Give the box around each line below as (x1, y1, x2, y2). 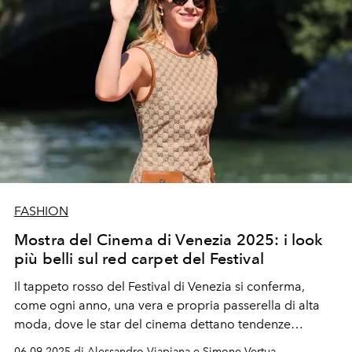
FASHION (14, 203, 68, 218)
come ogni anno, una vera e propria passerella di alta (14, 297, 320, 313)
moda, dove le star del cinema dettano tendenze (14, 316, 291, 332)
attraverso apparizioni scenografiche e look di (14, 335, 277, 350)
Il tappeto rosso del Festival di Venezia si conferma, (14, 278, 305, 294)
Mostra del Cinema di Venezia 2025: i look (14, 229, 324, 249)
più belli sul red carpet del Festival (14, 248, 264, 268)
